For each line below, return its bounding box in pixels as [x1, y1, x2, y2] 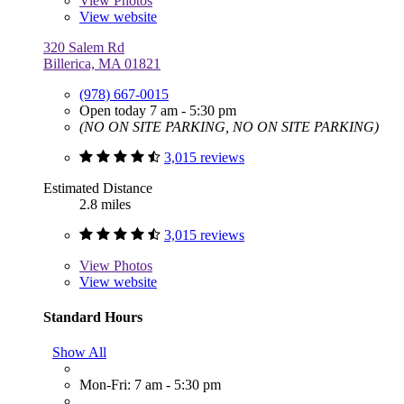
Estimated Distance [43, 179, 152, 196]
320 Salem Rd [43, 39, 124, 55]
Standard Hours [43, 308, 142, 325]
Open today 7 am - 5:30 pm [79, 102, 236, 118]
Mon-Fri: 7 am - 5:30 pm [79, 377, 221, 393]
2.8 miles [79, 196, 131, 212]
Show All [52, 344, 106, 361]
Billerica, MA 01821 [43, 55, 161, 71]
